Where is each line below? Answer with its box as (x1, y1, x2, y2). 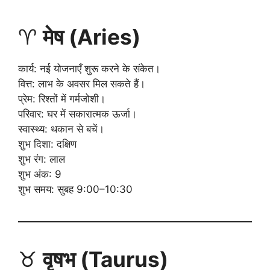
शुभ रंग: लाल (18, 152, 65, 165)
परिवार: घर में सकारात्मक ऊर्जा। (18, 107, 137, 120)
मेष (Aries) (43, 24, 140, 49)
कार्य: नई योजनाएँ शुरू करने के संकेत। (18, 62, 160, 75)
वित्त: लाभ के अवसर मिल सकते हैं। (18, 77, 145, 90)
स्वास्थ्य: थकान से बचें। (18, 122, 104, 135)
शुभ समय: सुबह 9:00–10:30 (18, 183, 133, 195)
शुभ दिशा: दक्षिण (18, 137, 77, 150)
